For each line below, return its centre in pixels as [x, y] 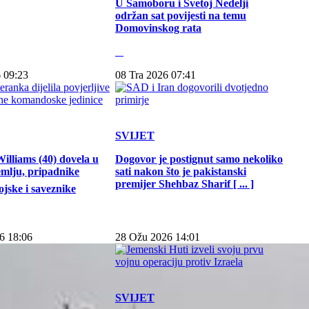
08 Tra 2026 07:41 [156, 75]
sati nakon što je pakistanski [181, 171]
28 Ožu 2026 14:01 [158, 237]
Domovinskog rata [158, 28]
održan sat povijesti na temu [181, 16]
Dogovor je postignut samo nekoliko [199, 159]
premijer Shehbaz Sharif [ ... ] [185, 184]
